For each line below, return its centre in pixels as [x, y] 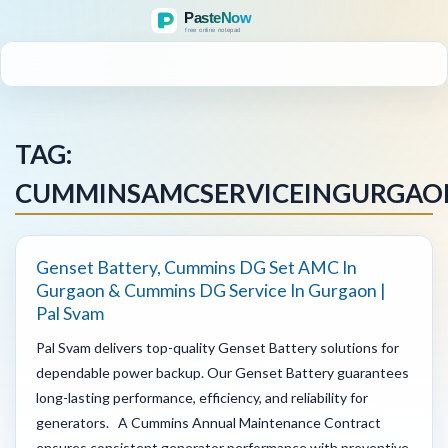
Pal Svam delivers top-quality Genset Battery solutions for [217, 347]
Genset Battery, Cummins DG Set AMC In [196, 267]
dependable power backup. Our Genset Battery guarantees [222, 372]
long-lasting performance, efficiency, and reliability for [202, 397]
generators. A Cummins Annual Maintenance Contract [208, 422]
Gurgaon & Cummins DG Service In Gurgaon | [211, 290]
